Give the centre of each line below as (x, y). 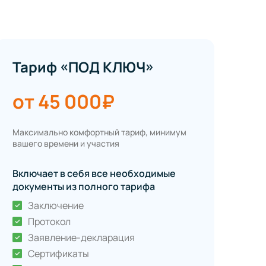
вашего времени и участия (66, 144)
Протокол (49, 222)
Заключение (56, 206)
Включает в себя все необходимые (94, 174)
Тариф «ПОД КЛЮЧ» (83, 67)
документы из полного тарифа (84, 187)
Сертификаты (58, 254)
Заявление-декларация (81, 238)
